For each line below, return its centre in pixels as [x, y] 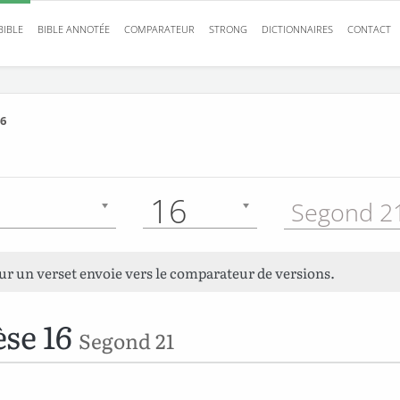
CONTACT [369, 29]
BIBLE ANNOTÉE [74, 29]
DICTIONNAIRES [297, 29]
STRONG [228, 29]
